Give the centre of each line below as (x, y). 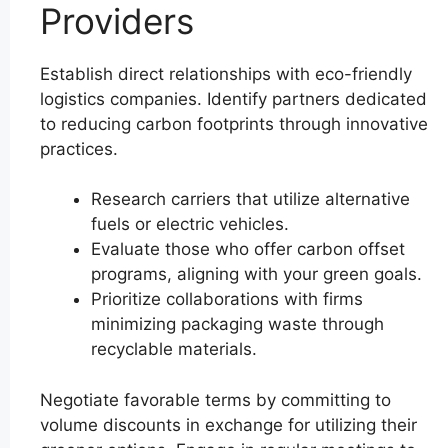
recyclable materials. (174, 349)
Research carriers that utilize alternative (250, 199)
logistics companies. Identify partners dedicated (233, 98)
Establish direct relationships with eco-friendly (226, 73)
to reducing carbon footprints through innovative (234, 123)
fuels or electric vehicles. (190, 224)
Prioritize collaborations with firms (227, 299)
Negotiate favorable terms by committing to (215, 399)
